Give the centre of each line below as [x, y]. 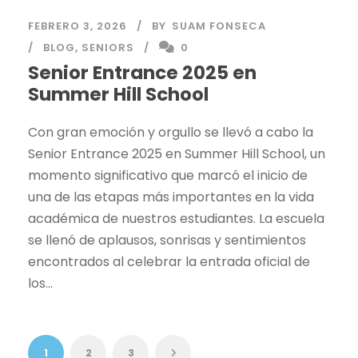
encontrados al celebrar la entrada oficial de [169, 261]
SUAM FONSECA [219, 26]
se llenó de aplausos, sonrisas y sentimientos [167, 240]
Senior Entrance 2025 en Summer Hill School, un [177, 153]
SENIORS [108, 47]
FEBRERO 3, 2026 [78, 26]
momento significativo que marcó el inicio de [168, 175]
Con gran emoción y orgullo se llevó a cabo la [171, 132]
